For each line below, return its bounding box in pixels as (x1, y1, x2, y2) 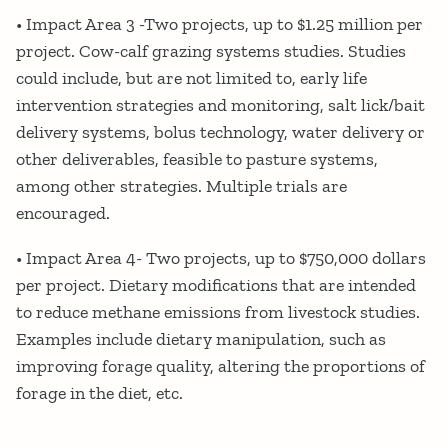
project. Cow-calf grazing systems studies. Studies (16, 40, 406, 63)
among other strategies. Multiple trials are (16, 175, 347, 198)
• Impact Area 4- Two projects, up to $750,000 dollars (16, 247, 426, 270)
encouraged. (16, 202, 110, 225)
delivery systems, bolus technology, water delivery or (16, 121, 425, 144)
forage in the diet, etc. (16, 382, 187, 405)
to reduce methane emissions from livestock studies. (16, 301, 420, 324)
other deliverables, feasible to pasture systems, (16, 148, 378, 171)
